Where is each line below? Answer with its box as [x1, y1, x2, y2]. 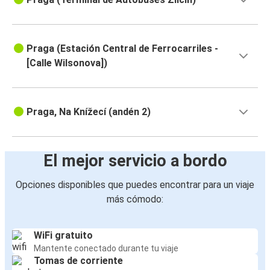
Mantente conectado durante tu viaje [34, 243, 178, 254]
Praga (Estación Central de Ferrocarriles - [27, 43, 218, 55]
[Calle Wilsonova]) [27, 57, 107, 69]
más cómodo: [107, 193, 163, 206]
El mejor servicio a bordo [43, 151, 227, 171]
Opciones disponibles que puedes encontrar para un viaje [16, 179, 254, 191]
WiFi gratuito [34, 230, 93, 242]
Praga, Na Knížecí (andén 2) [27, 106, 151, 118]
